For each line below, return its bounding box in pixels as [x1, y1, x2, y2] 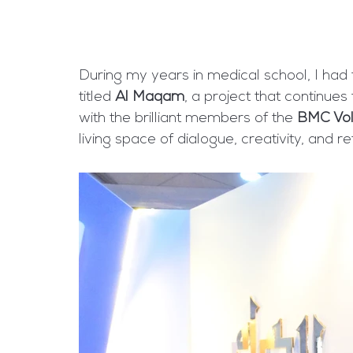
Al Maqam [115, 91, 184, 106]
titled [79, 91, 115, 106]
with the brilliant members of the [79, 112, 297, 127]
